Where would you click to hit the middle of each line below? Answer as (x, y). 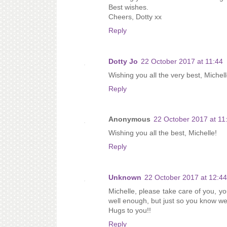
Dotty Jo (123, 61)
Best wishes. (128, 7)
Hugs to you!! (130, 210)
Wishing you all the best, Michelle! (163, 133)
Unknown (125, 177)
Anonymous (129, 119)
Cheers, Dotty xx (135, 17)
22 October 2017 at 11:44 (182, 61)
